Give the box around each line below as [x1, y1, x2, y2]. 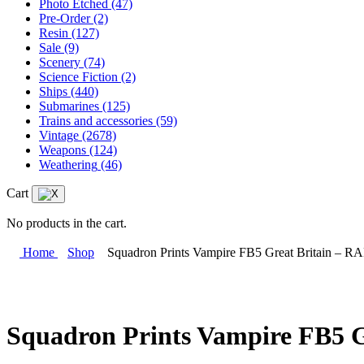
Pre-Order [39, 11, 90, 25]
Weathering [39, 158, 97, 171]
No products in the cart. [6, 216, 127, 230]
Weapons [39, 143, 86, 157]
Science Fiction [39, 70, 118, 84]
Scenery [39, 55, 80, 69]
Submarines [39, 99, 99, 113]
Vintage [39, 128, 79, 142]
